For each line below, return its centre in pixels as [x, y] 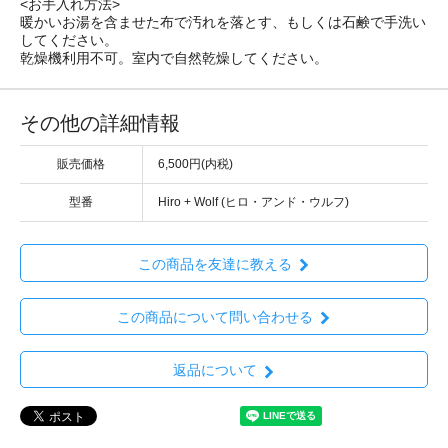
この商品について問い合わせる [214, 316]
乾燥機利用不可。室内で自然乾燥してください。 [174, 58]
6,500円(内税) [195, 164]
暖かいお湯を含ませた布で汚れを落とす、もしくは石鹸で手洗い [223, 22]
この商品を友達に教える [214, 263]
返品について [214, 370]
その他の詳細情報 [100, 123]
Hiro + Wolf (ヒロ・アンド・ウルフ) [253, 202]
